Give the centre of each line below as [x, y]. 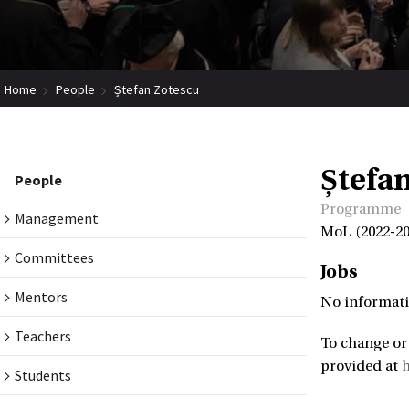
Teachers [43, 336]
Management [57, 219]
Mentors [41, 297]
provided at [361, 367]
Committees [54, 258]
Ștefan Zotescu [157, 90]
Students [43, 376]
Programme [361, 210]
